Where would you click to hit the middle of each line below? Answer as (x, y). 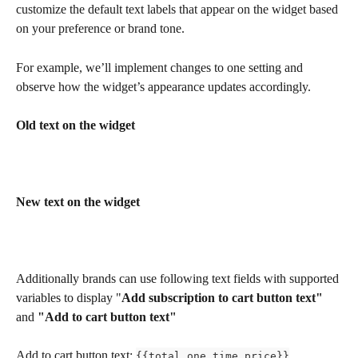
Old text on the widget (76, 125)
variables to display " (69, 298)
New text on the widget (78, 201)
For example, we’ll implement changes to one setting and (161, 67)
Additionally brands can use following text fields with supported (179, 279)
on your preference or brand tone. (100, 29)
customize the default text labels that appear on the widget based (179, 10)
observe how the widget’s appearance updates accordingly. (163, 86)
